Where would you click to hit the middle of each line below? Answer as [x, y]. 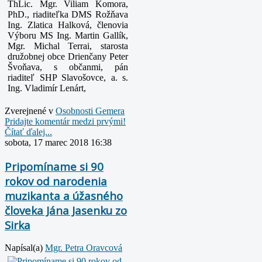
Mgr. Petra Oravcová [84, 248]
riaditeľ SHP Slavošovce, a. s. [68, 77]
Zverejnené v [29, 111]
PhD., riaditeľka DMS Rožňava [68, 14]
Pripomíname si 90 [54, 166]
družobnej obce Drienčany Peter [68, 56]
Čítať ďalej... [28, 132]
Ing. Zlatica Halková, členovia [68, 25]
